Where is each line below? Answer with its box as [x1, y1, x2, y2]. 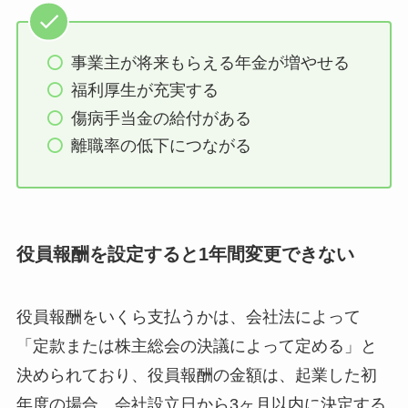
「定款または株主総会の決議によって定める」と [15, 337, 377, 356]
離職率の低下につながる [71, 137, 252, 156]
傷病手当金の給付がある [71, 108, 252, 127]
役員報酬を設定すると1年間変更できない [15, 243, 354, 264]
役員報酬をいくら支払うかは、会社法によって [15, 308, 361, 327]
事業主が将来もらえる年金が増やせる [71, 53, 351, 72]
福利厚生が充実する [71, 81, 219, 100]
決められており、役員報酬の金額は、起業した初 [15, 366, 377, 385]
